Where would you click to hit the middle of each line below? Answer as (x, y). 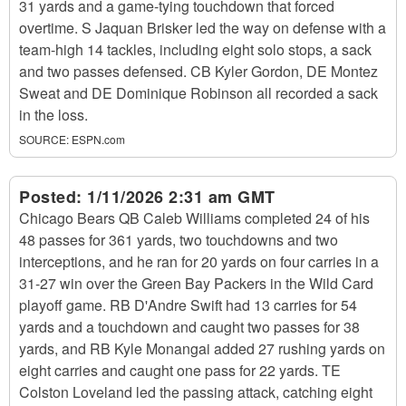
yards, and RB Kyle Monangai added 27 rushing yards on (202, 348)
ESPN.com (98, 139)
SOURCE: (44, 139)
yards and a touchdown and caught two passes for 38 (189, 327)
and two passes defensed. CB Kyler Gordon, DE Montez (198, 71)
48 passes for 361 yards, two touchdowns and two (179, 240)
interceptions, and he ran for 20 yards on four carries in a (199, 261)
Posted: (53, 197)
